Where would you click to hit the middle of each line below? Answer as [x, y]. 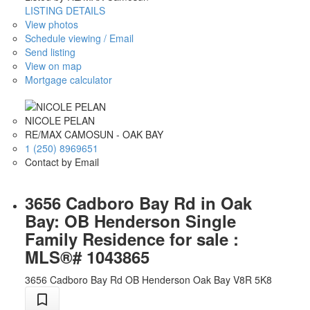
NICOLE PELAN [60, 120]
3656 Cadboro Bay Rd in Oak [138, 202]
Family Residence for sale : [131, 238]
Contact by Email [62, 162]
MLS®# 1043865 [87, 256]
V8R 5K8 [252, 279]
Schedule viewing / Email [79, 38]
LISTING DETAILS [65, 11]
